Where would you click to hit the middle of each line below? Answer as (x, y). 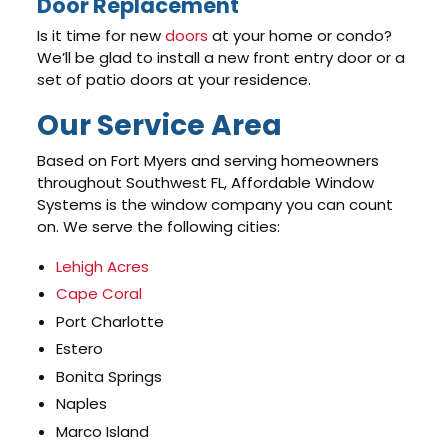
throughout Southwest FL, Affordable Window (206, 183)
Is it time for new (101, 36)
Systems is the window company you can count (215, 205)
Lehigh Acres (103, 266)
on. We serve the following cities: (159, 227)
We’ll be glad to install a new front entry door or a (221, 58)
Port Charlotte (110, 321)
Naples (82, 404)
